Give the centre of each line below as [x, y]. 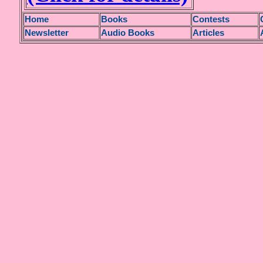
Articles [208, 33]
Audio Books [128, 33]
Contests [211, 19]
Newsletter [47, 33]
